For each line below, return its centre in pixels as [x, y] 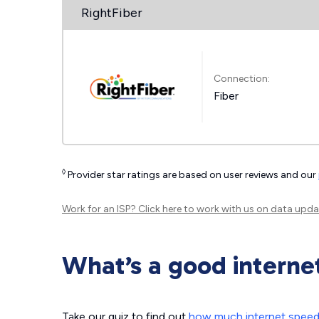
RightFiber [112, 13]
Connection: [242, 78]
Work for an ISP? [100, 209]
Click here [160, 209]
